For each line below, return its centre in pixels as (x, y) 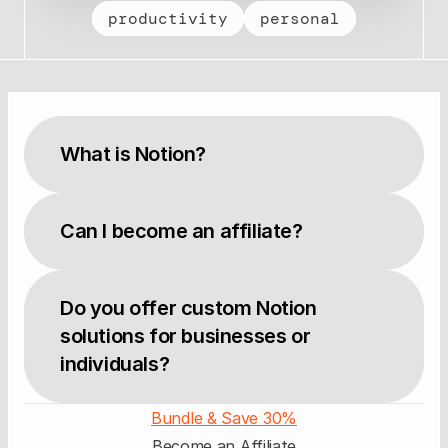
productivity (168, 18)
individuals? (115, 364)
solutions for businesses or (185, 336)
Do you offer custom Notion (188, 308)
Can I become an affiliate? (181, 231)
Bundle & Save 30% (224, 418)
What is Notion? (133, 154)
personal (300, 18)
